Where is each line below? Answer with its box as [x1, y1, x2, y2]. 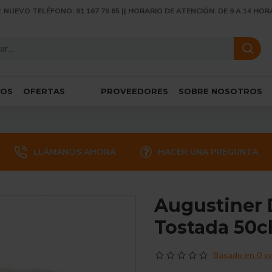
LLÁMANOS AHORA [33, 146, 116, 158]
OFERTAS [23, 86, 65, 96]
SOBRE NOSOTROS [178, 86, 262, 96]
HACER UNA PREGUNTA [158, 146, 258, 158]
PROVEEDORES [101, 86, 168, 96]
